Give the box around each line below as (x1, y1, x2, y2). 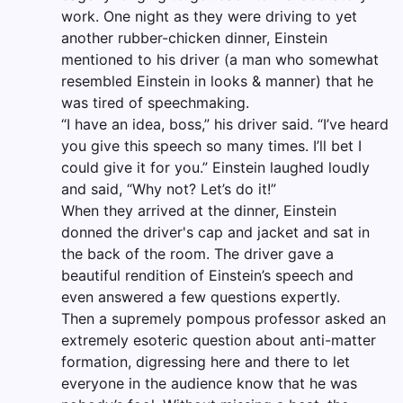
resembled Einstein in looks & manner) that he (61, 72, 373, 91)
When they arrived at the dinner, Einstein (61, 201, 336, 220)
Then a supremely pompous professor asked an (61, 309, 386, 328)
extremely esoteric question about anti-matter (61, 331, 376, 350)
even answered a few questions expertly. (61, 288, 340, 307)
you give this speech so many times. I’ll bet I (61, 137, 362, 156)
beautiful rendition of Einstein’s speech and (61, 266, 354, 285)
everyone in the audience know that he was (61, 374, 357, 393)
